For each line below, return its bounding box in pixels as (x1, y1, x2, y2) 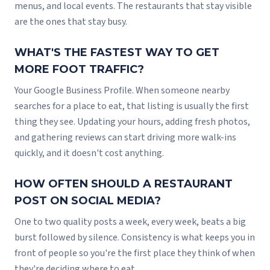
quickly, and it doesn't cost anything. (14, 146, 164, 160)
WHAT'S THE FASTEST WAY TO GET (14, 46, 219, 60)
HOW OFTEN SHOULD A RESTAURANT (14, 177, 233, 191)
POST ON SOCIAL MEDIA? (14, 194, 161, 208)
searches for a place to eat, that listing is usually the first (14, 99, 249, 113)
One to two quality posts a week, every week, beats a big (14, 215, 246, 229)
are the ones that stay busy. (14, 15, 127, 29)
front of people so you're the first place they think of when (14, 246, 255, 260)
